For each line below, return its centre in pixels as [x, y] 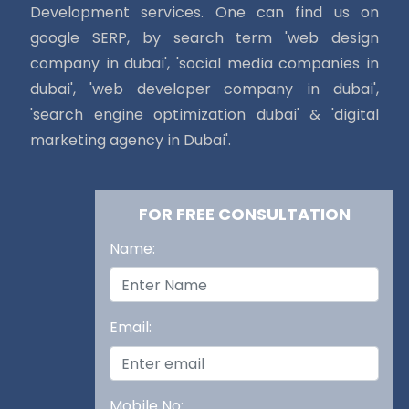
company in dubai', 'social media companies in [204, 63]
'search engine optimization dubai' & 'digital [204, 115]
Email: [131, 327]
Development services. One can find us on [204, 12]
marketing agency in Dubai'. [130, 140]
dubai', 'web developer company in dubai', [204, 89]
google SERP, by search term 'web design [204, 38]
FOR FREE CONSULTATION [244, 214]
